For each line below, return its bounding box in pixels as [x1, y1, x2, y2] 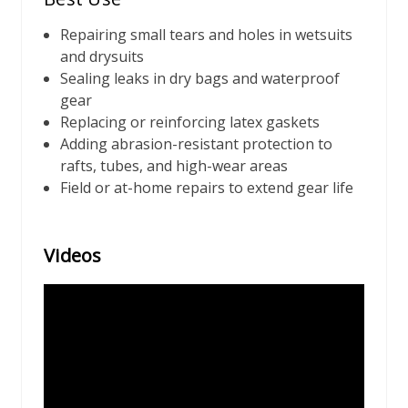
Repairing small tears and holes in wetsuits [60, 25, 353, 46]
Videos [44, 243, 102, 269]
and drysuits [60, 46, 145, 67]
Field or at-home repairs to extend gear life [60, 178, 354, 199]
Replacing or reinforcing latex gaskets [60, 112, 321, 133]
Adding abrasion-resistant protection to [60, 134, 333, 155]
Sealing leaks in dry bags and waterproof [60, 68, 341, 89]
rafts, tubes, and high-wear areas [60, 156, 289, 177]
